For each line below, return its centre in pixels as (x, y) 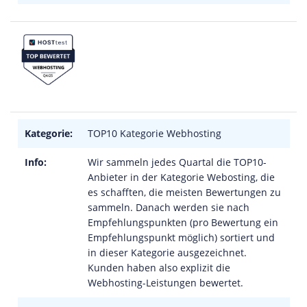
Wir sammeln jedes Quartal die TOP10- (177, 162)
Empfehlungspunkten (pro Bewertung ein (183, 222)
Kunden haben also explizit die (159, 268)
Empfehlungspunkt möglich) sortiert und (181, 237)
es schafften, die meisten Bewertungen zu (184, 192)
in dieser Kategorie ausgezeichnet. (167, 253)
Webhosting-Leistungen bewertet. (165, 283)
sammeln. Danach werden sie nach (169, 207)
